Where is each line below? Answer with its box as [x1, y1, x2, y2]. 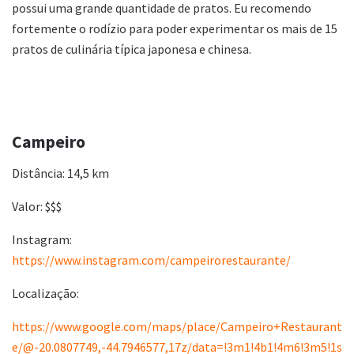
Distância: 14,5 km [12, 164, 109, 181]
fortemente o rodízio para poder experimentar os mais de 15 [12, 21, 337, 37]
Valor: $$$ [12, 198, 62, 214]
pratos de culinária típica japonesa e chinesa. [12, 41, 251, 58]
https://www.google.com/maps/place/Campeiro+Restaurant [12, 318, 342, 334]
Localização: [12, 284, 79, 301]
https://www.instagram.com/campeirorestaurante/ [12, 251, 291, 268]
